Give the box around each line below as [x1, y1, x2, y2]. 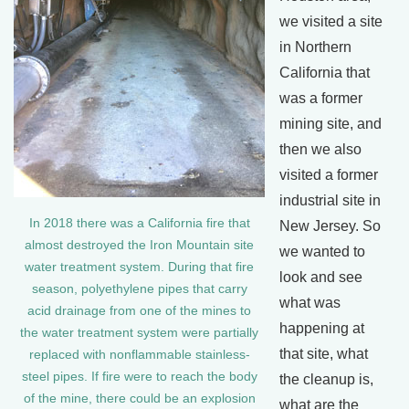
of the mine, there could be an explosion [23, 391, 256, 405]
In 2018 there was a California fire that [28, 215, 250, 230]
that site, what [279, 345, 368, 362]
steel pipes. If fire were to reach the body [21, 369, 257, 383]
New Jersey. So [279, 217, 381, 234]
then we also [279, 141, 362, 157]
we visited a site [279, 13, 383, 29]
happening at [279, 320, 364, 336]
